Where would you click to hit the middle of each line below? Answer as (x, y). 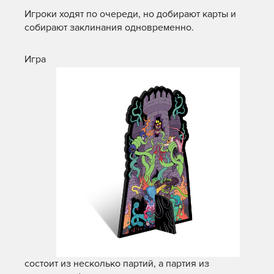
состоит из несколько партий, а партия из (117, 264)
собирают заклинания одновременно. (109, 27)
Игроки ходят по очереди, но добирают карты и (130, 14)
